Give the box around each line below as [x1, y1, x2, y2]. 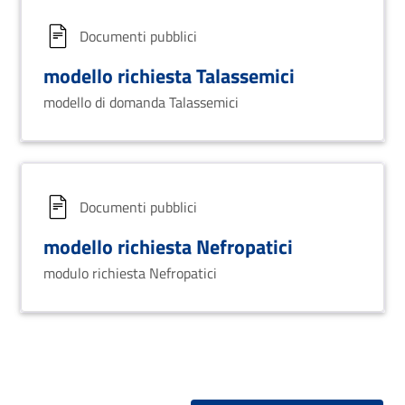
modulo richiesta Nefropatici [43, 262, 217, 284]
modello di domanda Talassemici [43, 91, 239, 113]
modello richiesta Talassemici [43, 61, 295, 90]
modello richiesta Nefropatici [43, 231, 293, 261]
